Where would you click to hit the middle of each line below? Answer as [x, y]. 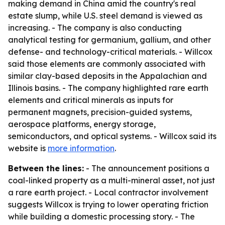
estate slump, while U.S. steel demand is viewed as [105, 16]
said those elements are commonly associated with [107, 64]
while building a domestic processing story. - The [101, 216]
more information [81, 148]
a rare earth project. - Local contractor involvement [108, 192]
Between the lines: [46, 168]
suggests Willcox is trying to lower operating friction [108, 204]
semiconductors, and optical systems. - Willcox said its [112, 136]
